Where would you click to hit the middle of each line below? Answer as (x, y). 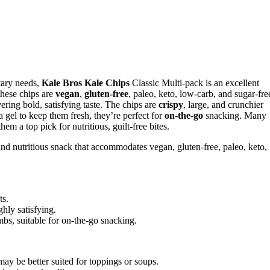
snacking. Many (235, 115)
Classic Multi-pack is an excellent (194, 83)
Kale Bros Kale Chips (86, 83)
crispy (171, 104)
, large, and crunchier (223, 104)
